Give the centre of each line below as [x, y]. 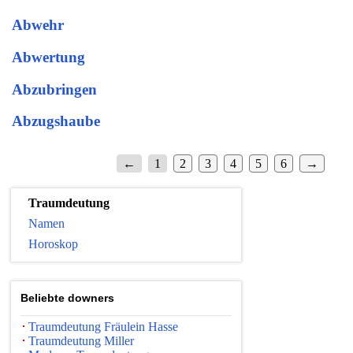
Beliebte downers [67, 298]
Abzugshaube [56, 121]
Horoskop [53, 244]
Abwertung [48, 57]
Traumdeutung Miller [81, 341]
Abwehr [38, 25]
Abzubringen [54, 89]
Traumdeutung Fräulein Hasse [103, 327]
